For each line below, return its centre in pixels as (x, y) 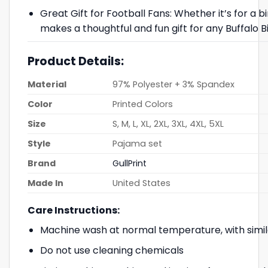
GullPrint (130, 163)
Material (47, 84)
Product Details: (77, 62)
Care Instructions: (74, 210)
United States (142, 183)
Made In (45, 183)
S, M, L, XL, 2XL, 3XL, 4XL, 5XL (168, 124)
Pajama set (138, 143)
